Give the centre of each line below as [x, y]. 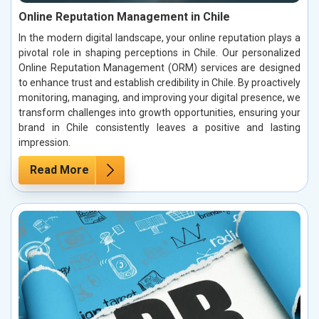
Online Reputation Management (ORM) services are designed [159, 67]
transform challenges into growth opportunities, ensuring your [159, 112]
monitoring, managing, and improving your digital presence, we [159, 97]
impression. [45, 142]
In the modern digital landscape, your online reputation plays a [159, 37]
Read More [59, 169]
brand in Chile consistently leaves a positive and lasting [159, 127]
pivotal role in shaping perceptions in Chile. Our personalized [159, 52]
